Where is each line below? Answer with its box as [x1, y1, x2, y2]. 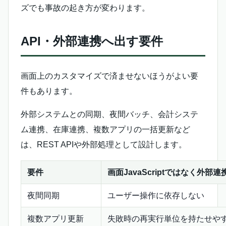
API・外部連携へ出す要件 [21, 34, 163, 48]
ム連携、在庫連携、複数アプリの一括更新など [21, 125, 190, 134]
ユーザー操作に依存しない [107, 191, 204, 200]
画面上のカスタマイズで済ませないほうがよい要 [21, 72, 198, 81]
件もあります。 [21, 87, 77, 96]
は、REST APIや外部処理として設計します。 [21, 140, 187, 149]
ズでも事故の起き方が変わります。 [21, 4, 150, 13]
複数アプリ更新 [27, 214, 84, 223]
